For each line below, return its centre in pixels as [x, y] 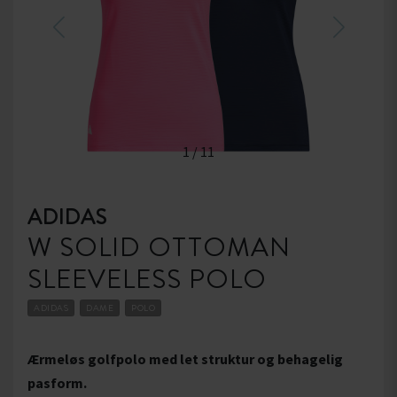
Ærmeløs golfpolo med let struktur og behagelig [185, 359]
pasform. [57, 383]
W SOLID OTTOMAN [159, 247]
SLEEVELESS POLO [147, 279]
